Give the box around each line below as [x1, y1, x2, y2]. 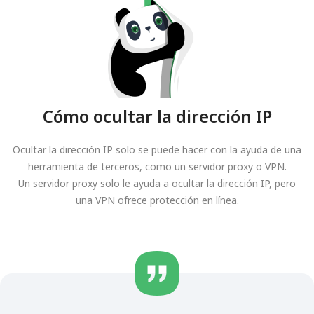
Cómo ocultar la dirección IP [42, 104, 272, 128]
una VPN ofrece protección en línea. [75, 193, 239, 207]
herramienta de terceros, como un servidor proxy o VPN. [27, 160, 287, 173]
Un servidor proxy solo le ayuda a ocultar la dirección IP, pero [18, 177, 296, 190]
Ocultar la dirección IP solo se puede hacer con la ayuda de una [13, 143, 301, 156]
